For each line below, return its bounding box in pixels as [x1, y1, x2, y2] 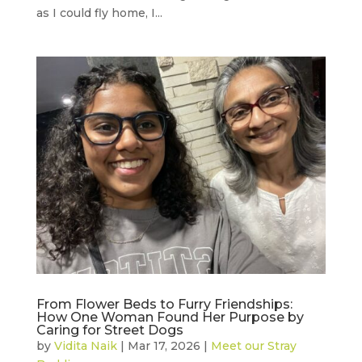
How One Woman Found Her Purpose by [36, 309, 304, 325]
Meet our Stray [210, 338, 297, 353]
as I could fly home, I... [36, 6, 162, 21]
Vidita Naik [53, 338, 117, 353]
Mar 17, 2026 [127, 338, 200, 353]
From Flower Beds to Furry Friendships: [36, 296, 293, 312]
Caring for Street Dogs [36, 322, 183, 338]
